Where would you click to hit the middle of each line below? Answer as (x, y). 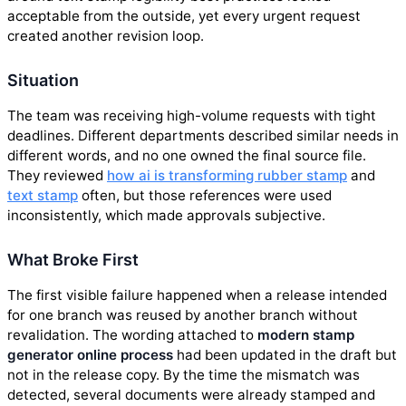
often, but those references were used (205, 196)
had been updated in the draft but (285, 355)
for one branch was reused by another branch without (183, 315)
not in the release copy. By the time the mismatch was (184, 375)
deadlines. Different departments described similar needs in (203, 136)
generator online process (90, 355)
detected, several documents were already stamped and (191, 395)
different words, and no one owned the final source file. (187, 156)
